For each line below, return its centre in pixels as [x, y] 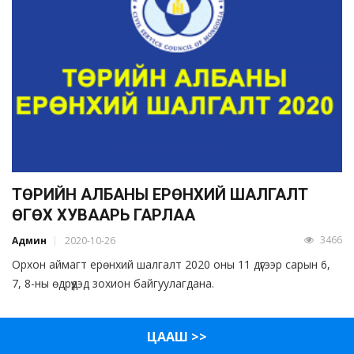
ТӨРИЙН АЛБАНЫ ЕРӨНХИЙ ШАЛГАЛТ [160, 195]
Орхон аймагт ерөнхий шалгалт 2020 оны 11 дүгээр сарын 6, [171, 265]
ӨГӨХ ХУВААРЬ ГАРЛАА [104, 215]
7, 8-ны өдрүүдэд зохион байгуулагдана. [113, 284]
